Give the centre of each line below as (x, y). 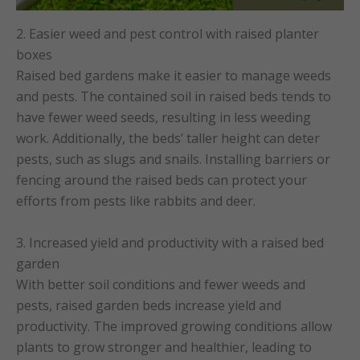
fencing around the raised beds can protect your (162, 180)
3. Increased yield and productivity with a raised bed (170, 242)
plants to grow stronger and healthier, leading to (164, 347)
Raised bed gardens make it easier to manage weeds (174, 75)
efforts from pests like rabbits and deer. (136, 200)
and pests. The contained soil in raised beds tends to (174, 96)
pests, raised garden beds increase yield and (149, 305)
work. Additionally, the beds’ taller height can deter (168, 138)
